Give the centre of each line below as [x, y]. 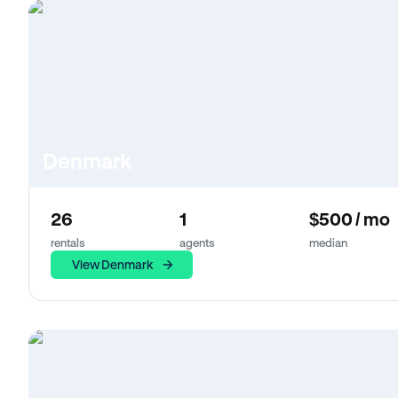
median [328, 242]
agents [197, 242]
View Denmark [113, 264]
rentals [68, 242]
